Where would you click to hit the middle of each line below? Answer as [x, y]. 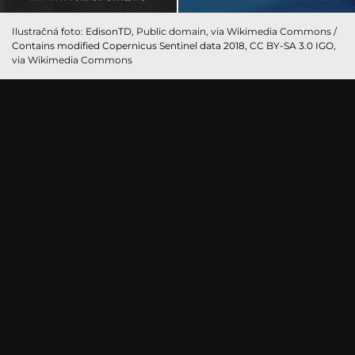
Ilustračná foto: [49, 31]
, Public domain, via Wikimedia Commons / [234, 31]
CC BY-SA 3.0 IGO [292, 45]
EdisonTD [109, 31]
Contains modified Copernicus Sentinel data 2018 [128, 45]
